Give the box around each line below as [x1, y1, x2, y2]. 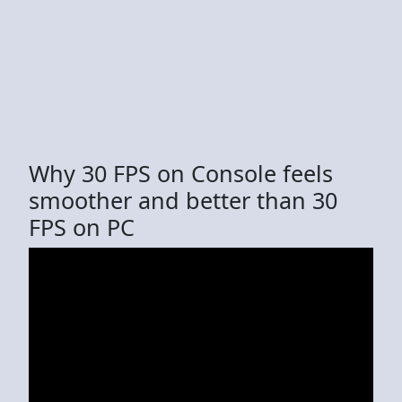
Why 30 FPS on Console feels [29, 157, 333, 188]
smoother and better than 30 [29, 184, 337, 215]
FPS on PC [29, 211, 135, 242]
